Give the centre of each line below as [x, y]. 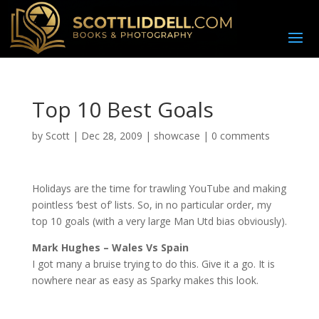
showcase [177, 136]
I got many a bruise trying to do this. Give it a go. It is [153, 264]
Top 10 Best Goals [122, 110]
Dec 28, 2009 [111, 136]
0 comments [240, 136]
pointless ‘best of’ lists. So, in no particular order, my [151, 205]
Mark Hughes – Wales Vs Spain [110, 248]
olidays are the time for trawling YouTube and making [162, 189]
